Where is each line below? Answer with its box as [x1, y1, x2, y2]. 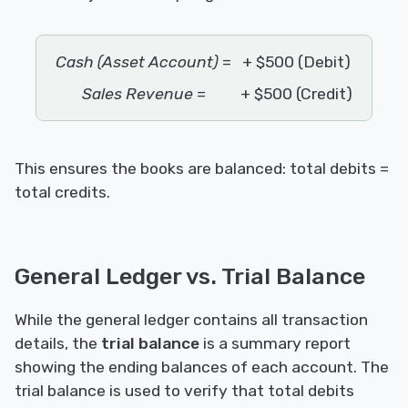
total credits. [15, 183, 110, 202]
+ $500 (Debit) [242, 53, 351, 72]
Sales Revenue [81, 85, 193, 104]
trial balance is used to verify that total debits [15, 382, 354, 401]
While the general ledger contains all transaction [15, 311, 368, 330]
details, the [15, 334, 101, 353]
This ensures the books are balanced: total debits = [15, 159, 389, 178]
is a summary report [199, 334, 351, 353]
